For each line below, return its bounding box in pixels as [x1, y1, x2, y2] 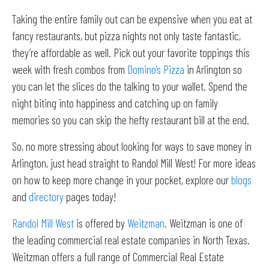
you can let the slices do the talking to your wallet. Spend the [12, 79, 247, 94]
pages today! [64, 190, 116, 204]
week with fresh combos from [12, 62, 127, 77]
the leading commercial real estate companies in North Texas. [12, 233, 250, 247]
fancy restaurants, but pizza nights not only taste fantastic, [12, 29, 241, 43]
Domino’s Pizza [127, 62, 184, 77]
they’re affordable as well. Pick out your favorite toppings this [12, 46, 250, 60]
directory [29, 190, 64, 204]
